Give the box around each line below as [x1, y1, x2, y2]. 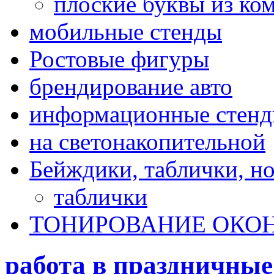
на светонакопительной [29, 128, 265, 155]
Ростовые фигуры [29, 46, 209, 72]
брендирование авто [29, 73, 232, 100]
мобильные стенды [29, 18, 222, 45]
